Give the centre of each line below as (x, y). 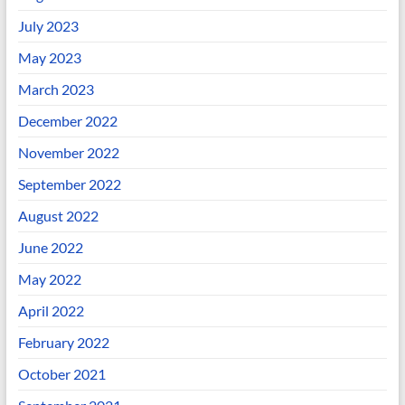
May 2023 (49, 57)
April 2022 (51, 311)
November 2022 (68, 152)
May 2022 (49, 279)
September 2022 (69, 184)
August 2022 (58, 216)
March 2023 (56, 89)
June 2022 (50, 247)
